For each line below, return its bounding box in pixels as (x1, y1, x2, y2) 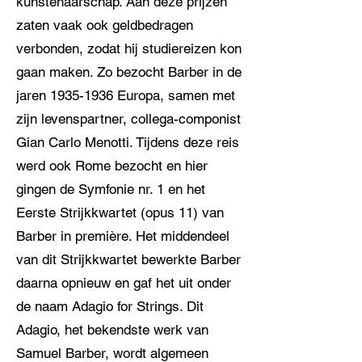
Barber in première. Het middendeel (16, 228, 229, 244)
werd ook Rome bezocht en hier (16, 158, 208, 174)
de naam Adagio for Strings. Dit (16, 298, 204, 314)
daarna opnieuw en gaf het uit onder (16, 275, 231, 291)
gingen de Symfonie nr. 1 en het (16, 181, 205, 197)
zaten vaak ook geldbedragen (16, 17, 193, 33)
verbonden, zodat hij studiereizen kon (16, 40, 242, 57)
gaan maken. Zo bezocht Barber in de (16, 64, 242, 80)
